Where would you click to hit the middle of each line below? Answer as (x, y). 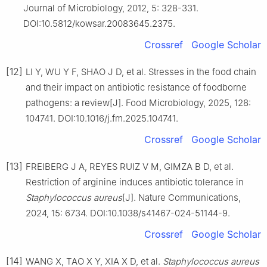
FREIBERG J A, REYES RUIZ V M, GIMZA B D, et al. (130, 166)
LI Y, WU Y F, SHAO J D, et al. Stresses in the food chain (141, 72)
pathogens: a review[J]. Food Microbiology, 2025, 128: (138, 103)
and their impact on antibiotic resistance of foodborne (136, 87)
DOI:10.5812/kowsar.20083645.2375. (99, 23)
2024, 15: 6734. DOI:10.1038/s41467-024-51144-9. (128, 213)
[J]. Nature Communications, (181, 197)
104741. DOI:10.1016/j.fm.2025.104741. (102, 118)
